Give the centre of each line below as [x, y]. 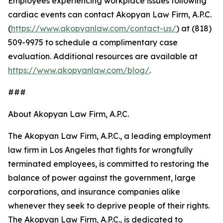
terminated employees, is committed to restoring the [109, 164]
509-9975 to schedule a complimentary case [93, 43]
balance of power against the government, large [102, 178]
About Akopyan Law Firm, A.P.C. [68, 114]
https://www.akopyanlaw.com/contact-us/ [94, 29]
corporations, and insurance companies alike [94, 192]
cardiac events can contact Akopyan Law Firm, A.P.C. [110, 15]
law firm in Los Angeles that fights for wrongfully [100, 150]
